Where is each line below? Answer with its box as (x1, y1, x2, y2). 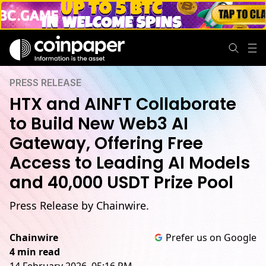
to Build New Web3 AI (9, 112, 188, 135)
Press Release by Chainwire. (9, 198, 149, 213)
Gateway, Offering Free (9, 132, 203, 155)
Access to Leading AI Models (9, 151, 250, 175)
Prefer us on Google (166, 231, 256, 244)
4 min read (9, 245, 60, 258)
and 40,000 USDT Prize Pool (9, 171, 233, 194)
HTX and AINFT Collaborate (9, 93, 236, 116)
